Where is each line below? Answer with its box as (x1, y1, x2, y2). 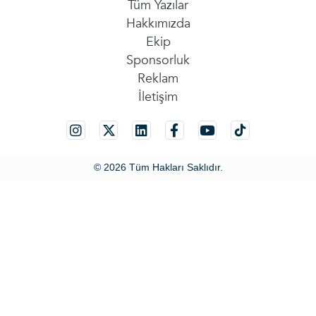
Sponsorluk (126, 51, 190, 69)
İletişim (138, 87, 178, 106)
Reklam (138, 69, 178, 87)
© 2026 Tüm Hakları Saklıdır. (93, 162, 223, 174)
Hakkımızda (126, 14, 190, 32)
